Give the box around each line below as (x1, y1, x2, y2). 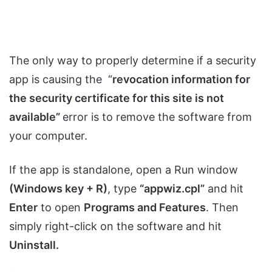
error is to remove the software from (63, 110, 252, 124)
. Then (206, 201, 239, 214)
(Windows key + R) (9, 182, 107, 195)
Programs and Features (84, 201, 206, 214)
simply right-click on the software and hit (9, 220, 222, 233)
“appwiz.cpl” (140, 182, 205, 195)
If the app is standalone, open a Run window (9, 163, 238, 177)
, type (107, 182, 140, 195)
